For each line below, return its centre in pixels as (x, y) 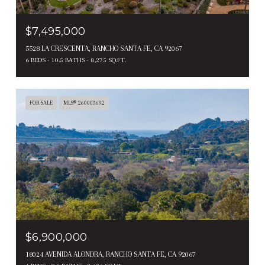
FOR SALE (41, 103)
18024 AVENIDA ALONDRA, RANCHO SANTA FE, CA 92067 (111, 254)
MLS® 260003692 (84, 103)
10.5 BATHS (68, 60)
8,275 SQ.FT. (109, 60)
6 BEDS (35, 60)
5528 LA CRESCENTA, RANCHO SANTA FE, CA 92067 (104, 49)
